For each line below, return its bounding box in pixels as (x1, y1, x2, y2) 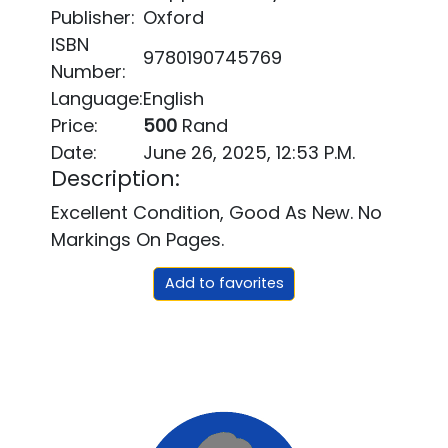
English (143, 86, 205, 112)
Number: (51, 59, 127, 85)
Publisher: (51, 5, 136, 31)
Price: (51, 113, 99, 139)
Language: (51, 86, 144, 112)
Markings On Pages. (51, 226, 225, 252)
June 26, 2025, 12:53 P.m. (143, 140, 356, 166)
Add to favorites (164, 273, 284, 294)
